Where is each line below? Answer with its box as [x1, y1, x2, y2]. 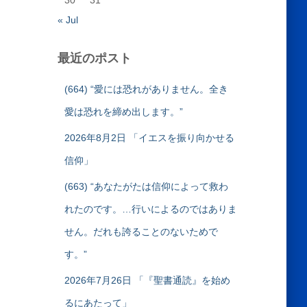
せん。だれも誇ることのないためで [64, 226, 218, 237]
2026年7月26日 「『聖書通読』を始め [64, 275, 230, 286]
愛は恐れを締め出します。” [64, 106, 183, 117]
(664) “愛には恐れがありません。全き [64, 84, 228, 95]
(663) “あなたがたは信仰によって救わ [64, 181, 228, 192]
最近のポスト [57, 49, 132, 66]
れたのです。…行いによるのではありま [64, 204, 237, 214]
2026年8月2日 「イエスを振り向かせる [64, 132, 234, 143]
